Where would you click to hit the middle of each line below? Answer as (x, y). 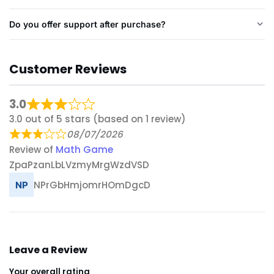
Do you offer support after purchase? (87, 24)
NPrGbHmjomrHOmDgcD (92, 185)
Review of (32, 150)
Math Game (84, 150)
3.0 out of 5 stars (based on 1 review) (98, 119)
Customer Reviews (68, 69)
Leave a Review (48, 250)
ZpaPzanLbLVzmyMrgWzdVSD (79, 165)
